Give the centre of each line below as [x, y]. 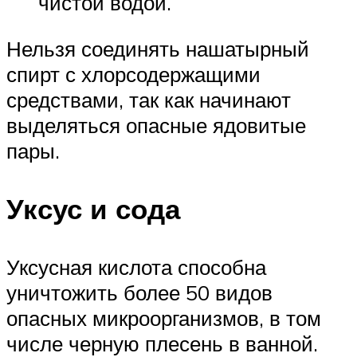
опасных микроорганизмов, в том [164, 318]
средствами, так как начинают [149, 100]
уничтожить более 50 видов [139, 293]
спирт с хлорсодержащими [133, 74]
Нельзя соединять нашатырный [158, 49]
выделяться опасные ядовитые [156, 125]
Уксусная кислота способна [136, 267]
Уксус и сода [93, 209]
